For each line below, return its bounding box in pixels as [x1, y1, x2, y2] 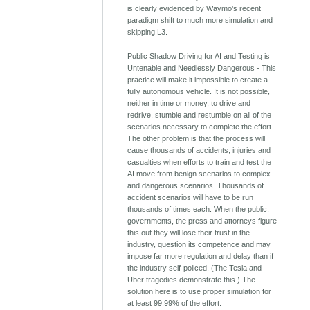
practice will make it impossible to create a [127, 75, 268, 84]
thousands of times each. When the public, [127, 204, 270, 213]
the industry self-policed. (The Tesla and [127, 263, 262, 272]
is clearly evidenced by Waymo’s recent [127, 3, 262, 12]
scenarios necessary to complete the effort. [127, 122, 274, 131]
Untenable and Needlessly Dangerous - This [127, 63, 277, 72]
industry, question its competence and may [127, 239, 271, 248]
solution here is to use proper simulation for [127, 286, 272, 295]
